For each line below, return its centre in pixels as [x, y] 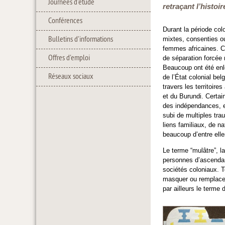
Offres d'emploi [69, 58]
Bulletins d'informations [81, 40]
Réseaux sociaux [71, 77]
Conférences [65, 21]
